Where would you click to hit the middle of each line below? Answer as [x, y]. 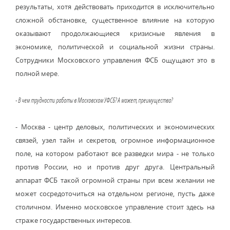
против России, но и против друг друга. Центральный [115, 167]
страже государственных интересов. [73, 220]
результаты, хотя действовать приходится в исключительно [115, 7]
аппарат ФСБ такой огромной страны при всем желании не [115, 180]
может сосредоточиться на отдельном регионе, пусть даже [115, 194]
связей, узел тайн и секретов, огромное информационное [115, 140]
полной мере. [37, 73]
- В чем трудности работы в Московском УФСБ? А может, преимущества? [94, 100]
